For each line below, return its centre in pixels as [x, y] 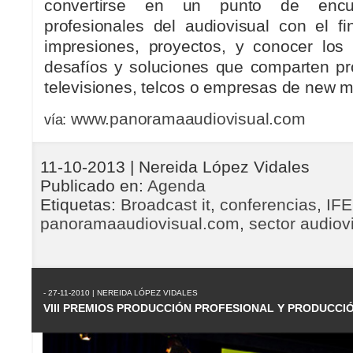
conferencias [268, 204]
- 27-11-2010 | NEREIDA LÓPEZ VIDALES [121, 293]
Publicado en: [94, 186]
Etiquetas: [80, 204]
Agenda [176, 186]
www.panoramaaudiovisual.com [188, 119]
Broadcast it [165, 204]
